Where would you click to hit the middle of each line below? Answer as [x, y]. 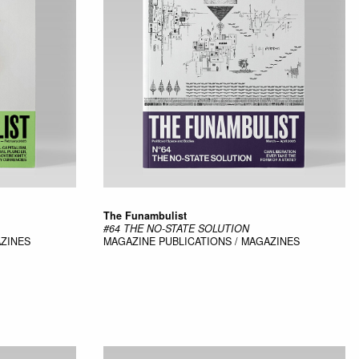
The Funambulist [145, 215]
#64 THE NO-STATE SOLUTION [176, 228]
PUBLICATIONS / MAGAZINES [229, 241]
